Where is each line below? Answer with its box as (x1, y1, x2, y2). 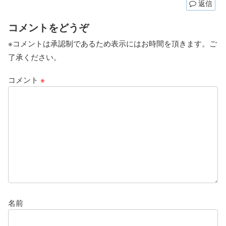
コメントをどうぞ (8, 19, 89, 34)
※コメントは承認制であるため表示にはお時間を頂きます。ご (8, 37, 217, 48)
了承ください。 (8, 51, 61, 62)
